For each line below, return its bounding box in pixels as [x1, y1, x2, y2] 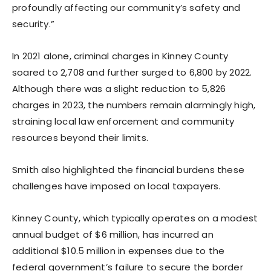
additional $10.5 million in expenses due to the [12, 244, 225, 257]
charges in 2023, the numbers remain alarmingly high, [12, 98, 256, 111]
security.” [12, 17, 54, 30]
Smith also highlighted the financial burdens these [12, 163, 245, 176]
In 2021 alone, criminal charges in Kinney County [12, 49, 229, 62]
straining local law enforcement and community [12, 114, 235, 128]
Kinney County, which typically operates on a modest [12, 211, 258, 224]
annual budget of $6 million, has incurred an [12, 227, 214, 241]
